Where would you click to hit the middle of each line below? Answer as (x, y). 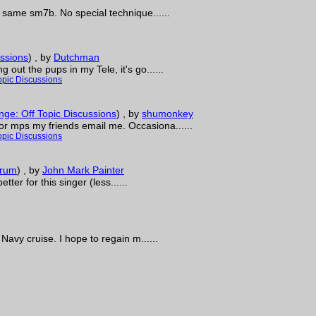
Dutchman (77, 57)
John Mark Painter (83, 170)
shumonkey (168, 114)
